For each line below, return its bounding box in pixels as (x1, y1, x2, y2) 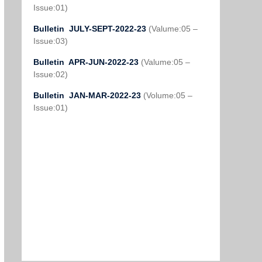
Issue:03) (33, 36, 68, 46)
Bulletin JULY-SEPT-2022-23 (33, 24, 149, 33)
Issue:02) (33, 70, 68, 79)
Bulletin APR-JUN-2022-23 (33, 57, 141, 67)
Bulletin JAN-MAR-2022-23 (33, 91, 143, 100)
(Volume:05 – (143, 91, 192, 100)
